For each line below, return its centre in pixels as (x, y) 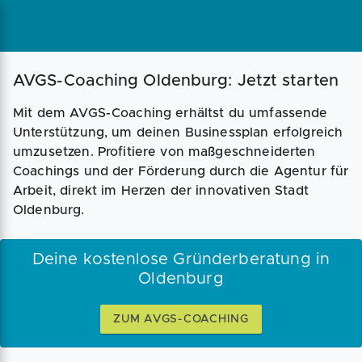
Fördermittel (300, 54)
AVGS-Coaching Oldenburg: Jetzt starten (176, 81)
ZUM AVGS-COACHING (181, 319)
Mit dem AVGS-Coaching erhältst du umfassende (170, 113)
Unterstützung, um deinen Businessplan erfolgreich (178, 133)
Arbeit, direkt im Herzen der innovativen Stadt (161, 191)
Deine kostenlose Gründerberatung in (181, 259)
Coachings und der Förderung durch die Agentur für (181, 171)
